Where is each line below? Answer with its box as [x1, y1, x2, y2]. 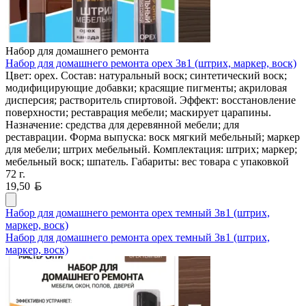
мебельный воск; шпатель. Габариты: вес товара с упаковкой [5, 155, 289, 167]
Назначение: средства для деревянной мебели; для [5, 118, 239, 130]
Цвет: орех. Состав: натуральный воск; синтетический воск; [5, 69, 287, 81]
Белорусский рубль [42, 179, 132, 191]
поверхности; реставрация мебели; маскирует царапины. [5, 106, 271, 118]
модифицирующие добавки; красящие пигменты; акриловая [5, 81, 287, 94]
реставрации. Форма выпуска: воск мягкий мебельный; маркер [5, 130, 300, 143]
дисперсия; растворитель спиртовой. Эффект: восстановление [5, 94, 296, 106]
